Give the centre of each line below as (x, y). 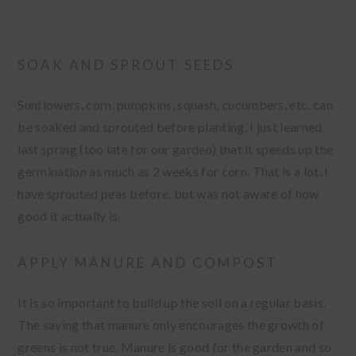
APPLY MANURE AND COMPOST (148, 263)
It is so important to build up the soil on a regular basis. (172, 303)
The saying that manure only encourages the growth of (171, 325)
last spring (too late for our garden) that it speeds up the (176, 149)
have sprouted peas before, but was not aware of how (168, 194)
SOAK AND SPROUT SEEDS (126, 65)
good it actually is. (69, 216)
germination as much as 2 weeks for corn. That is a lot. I (173, 172)
